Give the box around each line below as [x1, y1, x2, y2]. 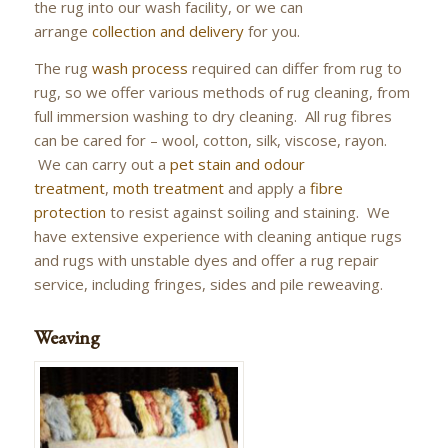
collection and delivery [91, 20, 244, 41]
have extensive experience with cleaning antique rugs [33, 225, 402, 246]
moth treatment [112, 177, 224, 198]
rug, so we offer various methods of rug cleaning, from [33, 81, 410, 102]
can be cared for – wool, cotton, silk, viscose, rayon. [33, 129, 387, 150]
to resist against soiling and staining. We [105, 201, 390, 222]
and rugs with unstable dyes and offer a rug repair [33, 249, 379, 270]
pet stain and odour [169, 153, 305, 174]
